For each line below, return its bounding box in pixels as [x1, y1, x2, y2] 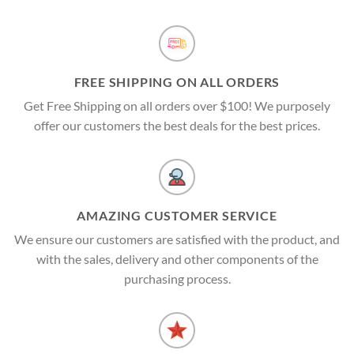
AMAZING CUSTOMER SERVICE [77, 208, 277, 224]
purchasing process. [123, 271, 231, 287]
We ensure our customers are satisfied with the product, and [14, 232, 340, 247]
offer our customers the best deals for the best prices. [34, 118, 320, 134]
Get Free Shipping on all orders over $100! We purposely [24, 98, 330, 114]
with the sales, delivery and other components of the [36, 251, 318, 267]
